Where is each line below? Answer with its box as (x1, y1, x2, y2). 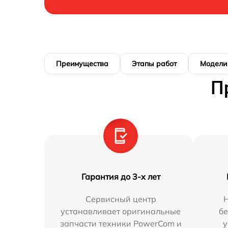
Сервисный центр (85, 194, 156, 204)
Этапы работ (132, 59, 177, 68)
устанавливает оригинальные (61, 206, 181, 216)
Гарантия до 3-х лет (81, 172, 160, 182)
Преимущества (56, 59, 108, 68)
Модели (200, 59, 227, 68)
